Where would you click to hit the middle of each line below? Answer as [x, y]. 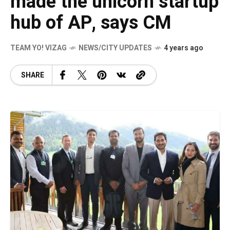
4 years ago [184, 48]
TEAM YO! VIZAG [39, 48]
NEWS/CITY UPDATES [115, 48]
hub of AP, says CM [91, 23]
